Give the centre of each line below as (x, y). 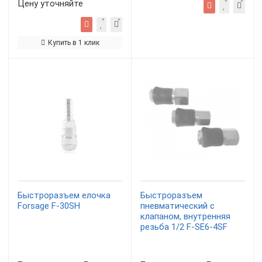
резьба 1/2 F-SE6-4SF (184, 227)
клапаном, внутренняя (185, 216)
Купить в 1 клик (73, 43)
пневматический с (177, 206)
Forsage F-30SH (49, 206)
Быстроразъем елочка (64, 195)
